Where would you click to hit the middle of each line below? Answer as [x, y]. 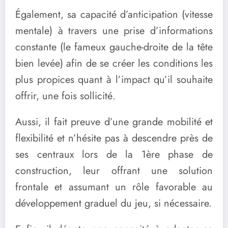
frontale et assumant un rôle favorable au [114, 187]
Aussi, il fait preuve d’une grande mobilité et [114, 122]
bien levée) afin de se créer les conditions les [114, 63]
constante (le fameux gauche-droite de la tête [114, 47]
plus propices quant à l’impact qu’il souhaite [114, 79]
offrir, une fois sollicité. [65, 96]
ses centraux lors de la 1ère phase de [114, 154]
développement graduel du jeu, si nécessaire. [113, 203]
